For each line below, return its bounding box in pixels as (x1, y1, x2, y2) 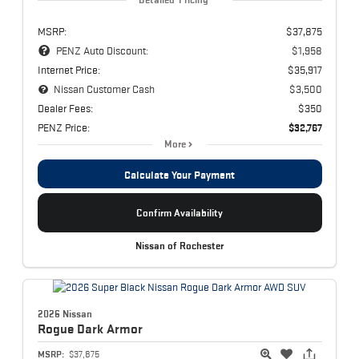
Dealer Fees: (37, 101, 93, 115)
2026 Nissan (37, 308, 92, 321)
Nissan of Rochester (135, 240, 224, 252)
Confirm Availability (136, 206, 223, 219)
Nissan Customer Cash (54, 82, 155, 95)
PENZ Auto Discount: (55, 43, 148, 57)
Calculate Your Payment (124, 167, 235, 181)
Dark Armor (76, 321, 143, 337)
